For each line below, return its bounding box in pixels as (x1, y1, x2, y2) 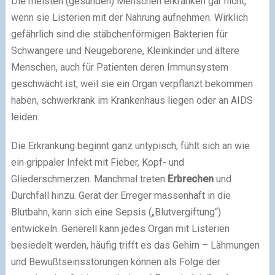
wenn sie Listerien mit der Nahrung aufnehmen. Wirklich (10, 11, 248, 23)
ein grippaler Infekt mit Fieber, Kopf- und (10, 156, 184, 168)
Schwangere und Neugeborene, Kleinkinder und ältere (10, 44, 239, 56)
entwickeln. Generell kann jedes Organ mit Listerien (10, 222, 230, 234)
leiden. (10, 110, 39, 123)
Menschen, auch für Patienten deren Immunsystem (10, 61, 228, 73)
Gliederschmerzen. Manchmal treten (10, 172, 168, 185)
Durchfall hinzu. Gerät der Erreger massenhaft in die (10, 189, 231, 201)
